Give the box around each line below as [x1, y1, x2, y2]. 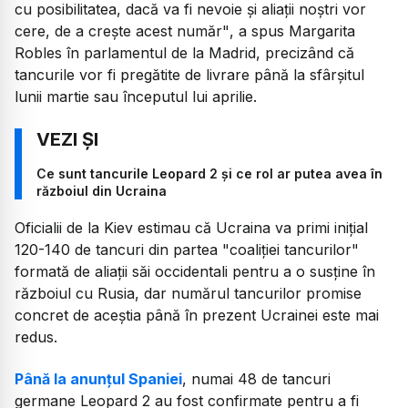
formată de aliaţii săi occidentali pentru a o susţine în [15, 261, 375, 280]
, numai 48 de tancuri [182, 370, 331, 389]
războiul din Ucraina [36, 182, 167, 199]
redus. [15, 327, 57, 346]
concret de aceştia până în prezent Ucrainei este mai [15, 305, 379, 324]
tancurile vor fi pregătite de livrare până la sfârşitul [15, 66, 364, 85]
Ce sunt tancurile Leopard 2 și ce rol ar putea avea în [36, 165, 382, 181]
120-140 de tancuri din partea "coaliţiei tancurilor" [15, 240, 359, 259]
